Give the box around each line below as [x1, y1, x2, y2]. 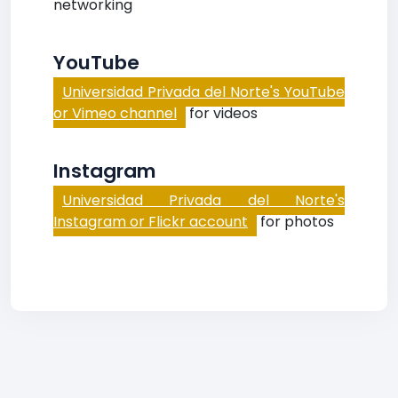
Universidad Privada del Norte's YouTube [62, 82, 345, 102]
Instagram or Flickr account [53, 211, 248, 232]
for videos [186, 103, 258, 123]
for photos [257, 211, 334, 232]
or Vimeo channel [53, 103, 177, 123]
